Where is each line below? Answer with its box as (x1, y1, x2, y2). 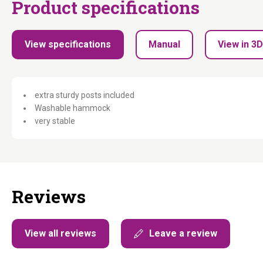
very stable (35, 116, 75, 126)
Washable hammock (35, 103, 110, 113)
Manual (149, 39, 180, 50)
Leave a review (149, 228, 217, 239)
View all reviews (25, 228, 96, 239)
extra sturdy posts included (35, 90, 134, 100)
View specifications (25, 39, 111, 50)
